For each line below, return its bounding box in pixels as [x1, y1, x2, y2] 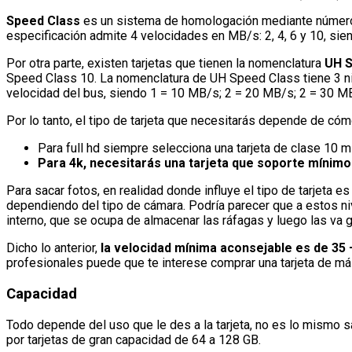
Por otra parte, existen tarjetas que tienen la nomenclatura [6, 56, 324, 71]
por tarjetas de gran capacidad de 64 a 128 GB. [6, 332, 261, 347]
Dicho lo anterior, [6, 240, 101, 256]
